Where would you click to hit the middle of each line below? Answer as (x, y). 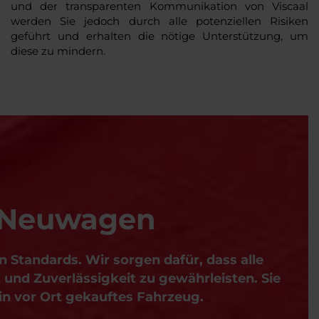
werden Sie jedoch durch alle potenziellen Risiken (159, 21)
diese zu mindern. (58, 51)
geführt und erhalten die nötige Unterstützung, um (159, 36)
